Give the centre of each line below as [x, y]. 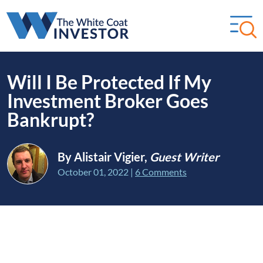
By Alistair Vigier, [104, 157]
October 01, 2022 [93, 172]
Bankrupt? [50, 119]
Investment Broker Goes [108, 101]
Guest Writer [184, 157]
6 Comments [161, 172]
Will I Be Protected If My [109, 82]
